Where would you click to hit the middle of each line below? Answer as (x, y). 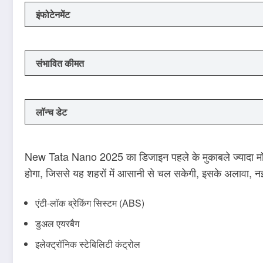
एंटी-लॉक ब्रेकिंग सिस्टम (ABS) (90, 203)
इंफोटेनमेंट (53, 14)
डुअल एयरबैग (57, 224)
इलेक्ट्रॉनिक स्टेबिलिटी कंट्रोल (88, 244)
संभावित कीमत (60, 63)
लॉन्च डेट (51, 112)
